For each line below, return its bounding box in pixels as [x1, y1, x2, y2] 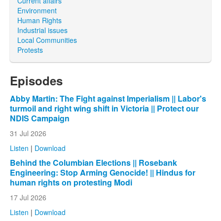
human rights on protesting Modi [10, 176, 132, 188]
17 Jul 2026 [10, 192, 46, 202]
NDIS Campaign [10, 112, 70, 124]
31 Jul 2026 [10, 128, 46, 138]
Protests [17, 44, 43, 55]
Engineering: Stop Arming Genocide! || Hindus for [10, 166, 195, 178]
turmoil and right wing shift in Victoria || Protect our [10, 102, 199, 114]
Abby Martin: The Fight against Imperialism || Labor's [10, 92, 206, 104]
